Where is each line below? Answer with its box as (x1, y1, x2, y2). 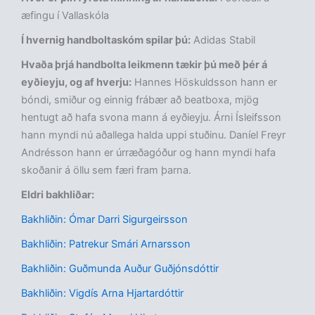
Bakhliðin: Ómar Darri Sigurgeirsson (21, 213, 188, 226)
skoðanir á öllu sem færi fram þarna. (21, 164, 191, 177)
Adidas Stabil (191, 34, 255, 47)
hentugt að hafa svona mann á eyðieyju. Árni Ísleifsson (21, 111, 281, 124)
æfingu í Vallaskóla (21, 9, 109, 22)
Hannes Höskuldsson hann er (131, 76, 277, 89)
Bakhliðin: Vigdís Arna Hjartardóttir (21, 287, 184, 300)
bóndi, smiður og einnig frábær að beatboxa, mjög (21, 94, 259, 107)
